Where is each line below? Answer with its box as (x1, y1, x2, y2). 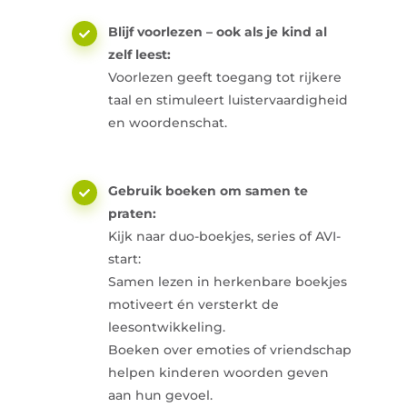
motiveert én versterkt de (108, 296, 279, 313)
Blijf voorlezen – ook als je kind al (108, 24, 327, 41)
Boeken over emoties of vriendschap (108, 342, 352, 359)
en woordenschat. (108, 114, 227, 132)
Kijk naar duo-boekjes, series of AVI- (108, 228, 341, 245)
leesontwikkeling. (108, 319, 225, 336)
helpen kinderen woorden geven (108, 364, 329, 382)
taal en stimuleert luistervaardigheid (108, 92, 348, 109)
